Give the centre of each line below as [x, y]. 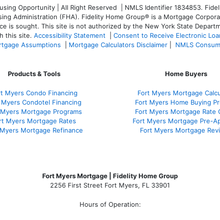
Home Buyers [186, 74]
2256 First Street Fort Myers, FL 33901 [110, 185]
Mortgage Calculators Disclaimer [118, 45]
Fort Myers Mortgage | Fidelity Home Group [110, 176]
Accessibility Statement [70, 36]
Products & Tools [34, 74]
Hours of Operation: [110, 205]
